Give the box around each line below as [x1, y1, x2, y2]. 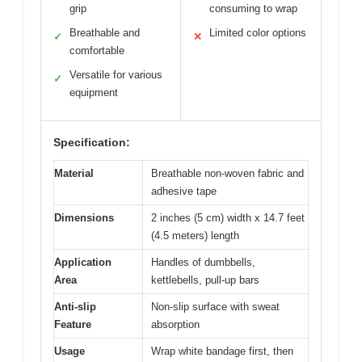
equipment [69, 86, 118, 99]
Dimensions [54, 211, 114, 224]
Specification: [53, 135, 130, 149]
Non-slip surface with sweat [151, 300, 280, 313]
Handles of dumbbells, [151, 255, 255, 268]
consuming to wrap [209, 2, 297, 15]
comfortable [69, 44, 124, 57]
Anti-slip [54, 300, 96, 313]
